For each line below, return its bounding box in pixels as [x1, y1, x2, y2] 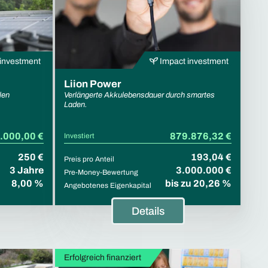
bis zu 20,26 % [165, 178, 232, 188]
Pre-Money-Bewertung [64, 167, 138, 176]
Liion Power [64, 78, 121, 90]
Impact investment [158, 56, 229, 66]
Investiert [64, 131, 95, 140]
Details [131, 205, 165, 217]
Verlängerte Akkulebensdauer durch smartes [64, 90, 215, 99]
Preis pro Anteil [64, 154, 114, 163]
